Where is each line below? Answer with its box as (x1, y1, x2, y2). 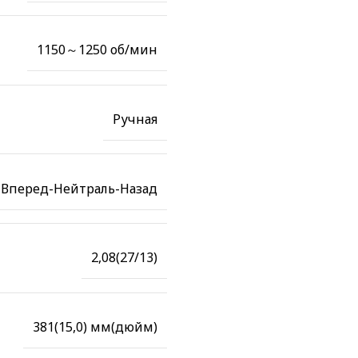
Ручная (113, 109, 157, 128)
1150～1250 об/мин (37, 41, 157, 59)
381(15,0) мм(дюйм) (33, 317, 157, 336)
